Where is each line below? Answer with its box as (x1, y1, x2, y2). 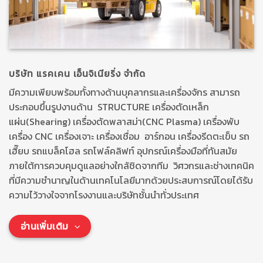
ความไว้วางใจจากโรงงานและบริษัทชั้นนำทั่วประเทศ (9, 188, 199, 203)
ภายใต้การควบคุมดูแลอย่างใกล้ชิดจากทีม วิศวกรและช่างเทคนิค (9, 159, 254, 173)
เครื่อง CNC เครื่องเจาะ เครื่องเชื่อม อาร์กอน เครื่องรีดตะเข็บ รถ (9, 129, 249, 144)
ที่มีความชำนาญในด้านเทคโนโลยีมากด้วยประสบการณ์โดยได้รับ (9, 173, 253, 188)
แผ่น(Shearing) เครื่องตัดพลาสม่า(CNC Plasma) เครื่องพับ (9, 114, 240, 129)
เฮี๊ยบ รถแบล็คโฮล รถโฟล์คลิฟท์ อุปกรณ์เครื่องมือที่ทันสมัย (9, 144, 237, 159)
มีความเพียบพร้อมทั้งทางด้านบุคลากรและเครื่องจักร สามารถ (9, 85, 240, 100)
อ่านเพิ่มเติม (20, 220, 69, 234)
